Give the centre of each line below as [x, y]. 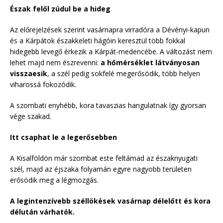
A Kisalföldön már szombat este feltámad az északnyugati [104, 158]
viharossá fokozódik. [43, 84]
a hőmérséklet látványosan [150, 62]
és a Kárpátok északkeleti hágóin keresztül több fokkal [98, 40]
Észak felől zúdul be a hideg [60, 8]
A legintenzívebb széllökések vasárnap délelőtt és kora [110, 201]
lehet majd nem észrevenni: [55, 62]
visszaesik [29, 73]
